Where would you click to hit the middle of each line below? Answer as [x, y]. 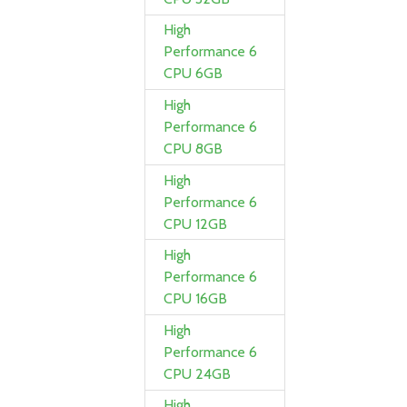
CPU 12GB [196, 223]
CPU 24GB [198, 373]
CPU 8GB [194, 149]
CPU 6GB [194, 74]
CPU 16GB [196, 299]
